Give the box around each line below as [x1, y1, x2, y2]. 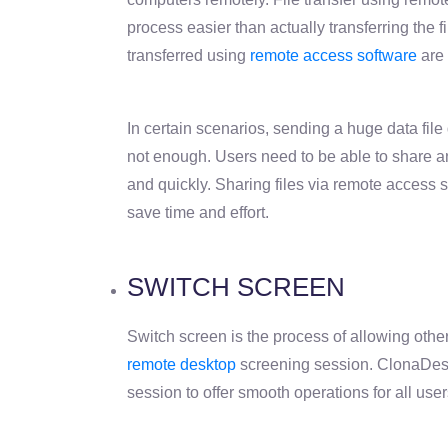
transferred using [127, 46, 250, 64]
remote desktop [127, 355, 236, 373]
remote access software [250, 46, 417, 64]
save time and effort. [127, 203, 269, 221]
